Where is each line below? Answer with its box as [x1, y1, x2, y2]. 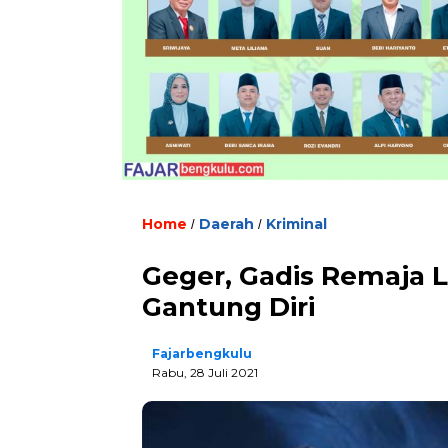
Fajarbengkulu [152, 346, 252, 362]
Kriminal [266, 215, 327, 234]
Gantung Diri [142, 291, 315, 324]
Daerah [199, 215, 254, 234]
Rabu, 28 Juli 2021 [152, 365, 258, 381]
